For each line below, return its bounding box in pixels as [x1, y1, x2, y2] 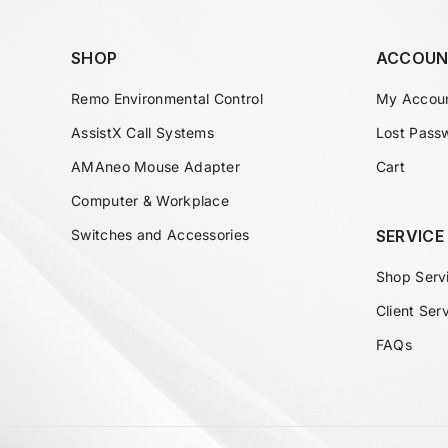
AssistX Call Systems [71, 124, 214, 141]
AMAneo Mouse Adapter [71, 158, 240, 175]
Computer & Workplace [71, 192, 229, 209]
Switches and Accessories [71, 226, 250, 243]
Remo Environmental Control [71, 90, 263, 107]
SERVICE [375, 226, 444, 246]
